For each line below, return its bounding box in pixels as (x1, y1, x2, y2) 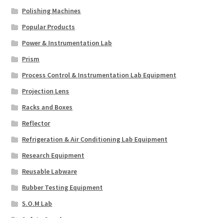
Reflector (22, 118, 51, 127)
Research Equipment (22, 150, 85, 160)
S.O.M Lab (22, 199, 53, 208)
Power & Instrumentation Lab (22, 38, 112, 47)
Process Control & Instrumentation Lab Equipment (22, 70, 177, 79)
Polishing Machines (22, 6, 81, 15)
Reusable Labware (22, 166, 77, 176)
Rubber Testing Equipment (22, 182, 103, 192)
